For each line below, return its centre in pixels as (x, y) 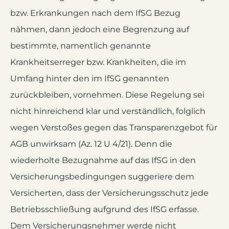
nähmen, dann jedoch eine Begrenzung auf (100, 29)
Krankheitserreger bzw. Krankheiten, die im (98, 62)
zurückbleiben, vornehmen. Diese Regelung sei (107, 95)
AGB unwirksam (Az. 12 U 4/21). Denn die (91, 144)
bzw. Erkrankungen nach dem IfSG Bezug (95, 13)
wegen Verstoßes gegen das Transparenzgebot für (114, 128)
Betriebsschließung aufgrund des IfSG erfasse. (105, 209)
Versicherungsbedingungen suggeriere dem (102, 177)
